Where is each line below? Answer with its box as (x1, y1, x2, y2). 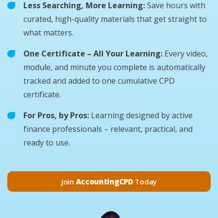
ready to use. (23, 137, 70, 148)
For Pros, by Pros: (23, 110, 89, 121)
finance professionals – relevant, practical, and (23, 124, 193, 134)
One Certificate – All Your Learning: (23, 48, 163, 59)
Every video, (163, 48, 208, 59)
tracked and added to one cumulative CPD (23, 75, 175, 86)
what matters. (23, 27, 73, 38)
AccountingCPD (75, 177, 133, 186)
